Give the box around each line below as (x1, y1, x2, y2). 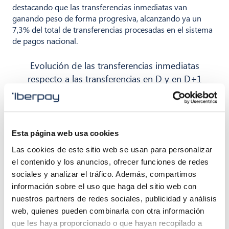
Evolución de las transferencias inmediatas (30, 58, 199, 72)
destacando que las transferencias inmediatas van (12, 1, 187, 12)
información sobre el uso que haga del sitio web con (12, 181, 197, 191)
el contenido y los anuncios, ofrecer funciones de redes (12, 157, 209, 166)
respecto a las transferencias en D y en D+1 (27, 72, 202, 85)
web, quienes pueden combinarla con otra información (12, 206, 204, 215)
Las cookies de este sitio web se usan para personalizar (12, 145, 213, 154)
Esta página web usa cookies (12, 129, 119, 138)
